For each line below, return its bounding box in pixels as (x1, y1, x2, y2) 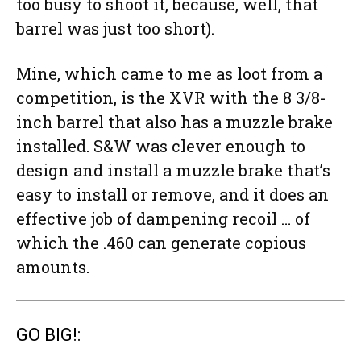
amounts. (16, 256, 89, 278)
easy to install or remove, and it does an (16, 184, 329, 205)
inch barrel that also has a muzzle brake (16, 111, 333, 133)
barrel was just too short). (16, 18, 214, 39)
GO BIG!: (16, 325, 81, 346)
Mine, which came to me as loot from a (16, 63, 322, 85)
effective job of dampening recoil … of (16, 208, 310, 230)
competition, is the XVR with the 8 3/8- (16, 87, 326, 109)
